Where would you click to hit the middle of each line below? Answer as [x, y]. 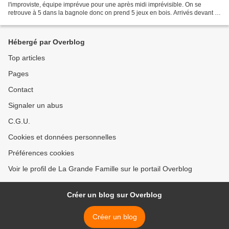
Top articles [27, 58]
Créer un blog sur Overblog [114, 195]
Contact [21, 90]
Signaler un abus [36, 106]
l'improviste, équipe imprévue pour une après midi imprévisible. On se [105, 5]
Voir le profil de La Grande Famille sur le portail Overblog [100, 169]
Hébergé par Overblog [47, 42]
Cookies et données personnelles [62, 137]
